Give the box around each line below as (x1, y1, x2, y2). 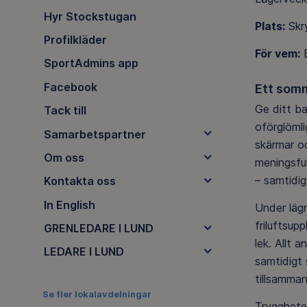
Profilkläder (43, 33, 107, 47)
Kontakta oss (43, 174, 116, 188)
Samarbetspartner (43, 127, 146, 141)
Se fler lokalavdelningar (42, 288, 151, 299)
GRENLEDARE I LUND (43, 221, 153, 236)
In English (43, 197, 95, 212)
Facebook (43, 79, 97, 94)
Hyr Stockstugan (43, 9, 136, 23)
